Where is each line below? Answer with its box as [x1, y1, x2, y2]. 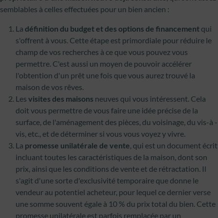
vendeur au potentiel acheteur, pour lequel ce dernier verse [16, 187, 211, 197]
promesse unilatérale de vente [25, 141, 130, 150]
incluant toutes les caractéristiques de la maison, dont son [16, 152, 207, 162]
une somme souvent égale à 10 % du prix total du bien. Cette [16, 199, 216, 208]
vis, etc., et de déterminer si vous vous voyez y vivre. [16, 129, 185, 138]
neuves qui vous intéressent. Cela [93, 94, 206, 103]
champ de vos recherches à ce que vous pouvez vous [16, 47, 188, 56]
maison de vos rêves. [16, 82, 84, 91]
